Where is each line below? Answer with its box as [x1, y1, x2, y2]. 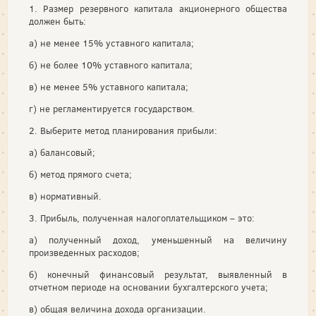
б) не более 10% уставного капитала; [29, 59, 193, 71]
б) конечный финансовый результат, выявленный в [29, 268, 287, 281]
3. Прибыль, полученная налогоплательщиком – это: [29, 212, 255, 224]
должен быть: [29, 15, 86, 28]
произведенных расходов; [29, 246, 140, 259]
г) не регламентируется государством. [29, 102, 195, 115]
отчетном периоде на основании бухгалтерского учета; [29, 281, 268, 293]
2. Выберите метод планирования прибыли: [29, 124, 217, 137]
